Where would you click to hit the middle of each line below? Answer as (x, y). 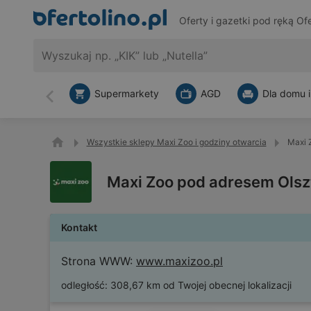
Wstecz (68, 102)
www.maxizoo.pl (179, 261)
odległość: (84, 285)
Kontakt (79, 227)
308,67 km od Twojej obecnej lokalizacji (201, 285)
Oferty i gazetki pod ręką (237, 21)
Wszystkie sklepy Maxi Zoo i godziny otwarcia (176, 142)
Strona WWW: (97, 261)
